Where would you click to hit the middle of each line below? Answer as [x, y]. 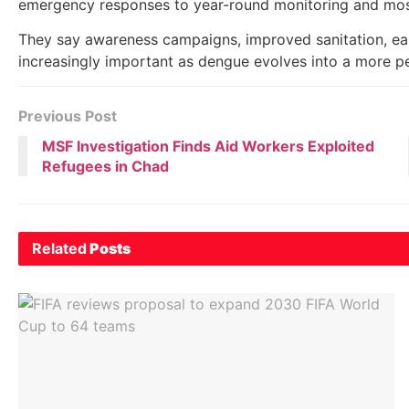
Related [59, 248]
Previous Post [68, 115]
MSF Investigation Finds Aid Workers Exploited [208, 146]
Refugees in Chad [105, 166]
